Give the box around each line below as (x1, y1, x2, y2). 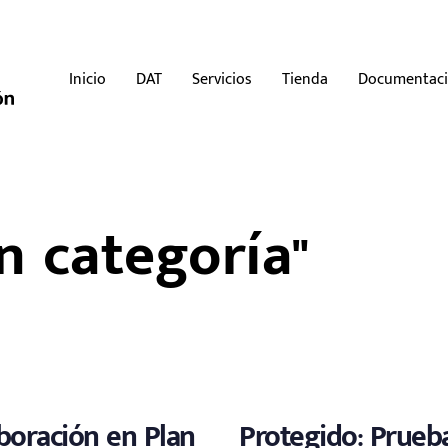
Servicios (192, 65, 253, 93)
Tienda (282, 65, 329, 93)
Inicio (69, 65, 107, 93)
